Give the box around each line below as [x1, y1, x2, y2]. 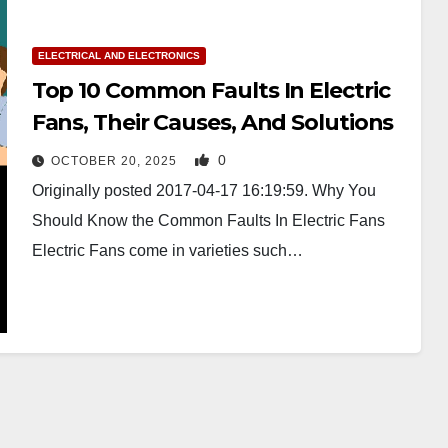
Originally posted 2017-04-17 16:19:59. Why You [31, 181, 376, 199]
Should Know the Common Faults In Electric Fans [31, 211, 385, 229]
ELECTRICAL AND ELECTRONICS [37, 49, 200, 61]
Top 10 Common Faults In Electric [31, 76, 390, 104]
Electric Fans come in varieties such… [31, 241, 303, 259]
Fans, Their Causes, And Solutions [31, 108, 394, 136]
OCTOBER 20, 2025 [50, 153, 181, 168]
